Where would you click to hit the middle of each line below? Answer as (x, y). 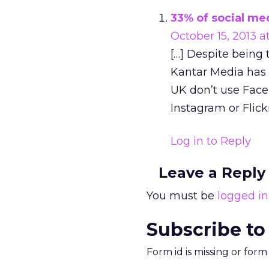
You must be (182, 196)
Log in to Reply (211, 141)
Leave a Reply (212, 173)
